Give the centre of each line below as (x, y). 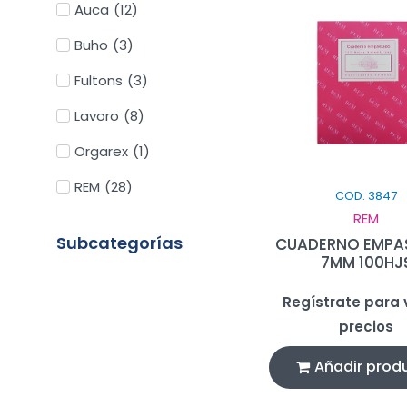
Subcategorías (119, 243)
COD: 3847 (367, 195)
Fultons (99, 80)
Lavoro (97, 115)
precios (367, 326)
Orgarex (101, 151)
